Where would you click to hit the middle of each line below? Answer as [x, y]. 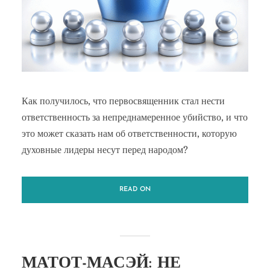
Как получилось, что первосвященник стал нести [123, 101]
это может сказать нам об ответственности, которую [129, 133]
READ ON [135, 189]
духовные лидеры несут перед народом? [105, 150]
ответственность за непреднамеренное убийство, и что [134, 117]
